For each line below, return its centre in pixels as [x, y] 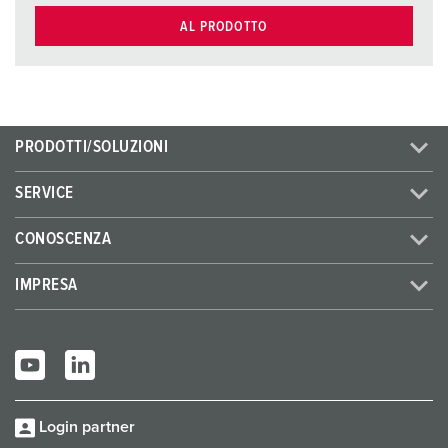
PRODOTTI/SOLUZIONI [92, 147]
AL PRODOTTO [224, 26]
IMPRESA [46, 285]
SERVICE [44, 193]
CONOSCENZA [63, 239]
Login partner [87, 427]
